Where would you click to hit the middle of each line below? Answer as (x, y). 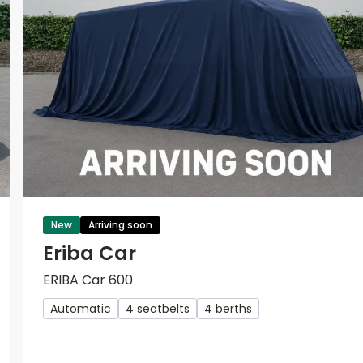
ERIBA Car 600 (88, 280)
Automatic (81, 309)
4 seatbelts (158, 309)
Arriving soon (120, 225)
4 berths (228, 309)
